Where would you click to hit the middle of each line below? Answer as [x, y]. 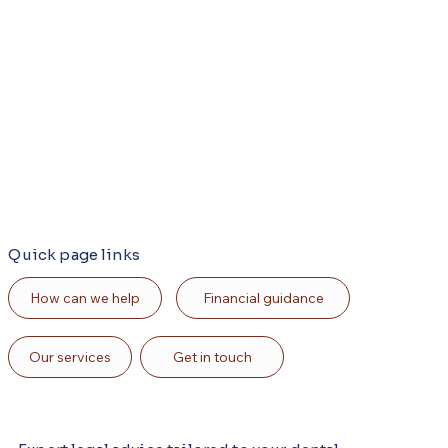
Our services [70, 357]
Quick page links [74, 255]
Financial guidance [263, 298]
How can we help [85, 298]
